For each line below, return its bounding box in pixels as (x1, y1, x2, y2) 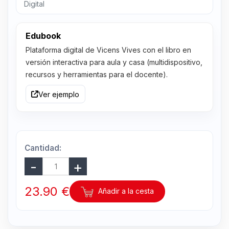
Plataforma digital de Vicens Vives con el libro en (25, 45, 191, 55)
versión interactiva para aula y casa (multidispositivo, (25, 58, 202, 67)
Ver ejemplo (38, 89, 80, 99)
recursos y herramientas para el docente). (25, 70, 168, 79)
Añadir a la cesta (96, 187, 154, 196)
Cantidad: (25, 143, 62, 153)
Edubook (25, 30, 61, 41)
